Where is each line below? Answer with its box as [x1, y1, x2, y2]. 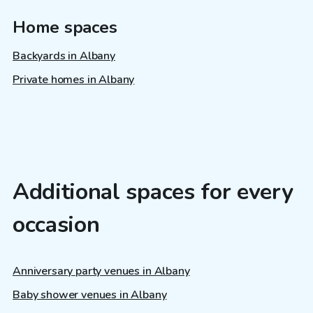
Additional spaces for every [13, 176, 293, 207]
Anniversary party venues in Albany [13, 263, 190, 279]
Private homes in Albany [13, 71, 135, 87]
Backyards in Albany [13, 48, 115, 64]
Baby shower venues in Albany [13, 287, 167, 303]
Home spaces [13, 15, 117, 38]
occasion [13, 209, 100, 240]
